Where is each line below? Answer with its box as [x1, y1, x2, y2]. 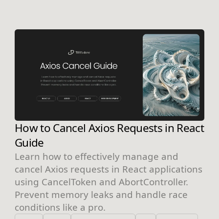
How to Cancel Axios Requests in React [15, 120, 204, 136]
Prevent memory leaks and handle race [15, 188, 188, 201]
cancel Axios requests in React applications [15, 163, 202, 175]
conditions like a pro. [15, 201, 106, 214]
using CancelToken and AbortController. [15, 175, 188, 188]
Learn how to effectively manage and [15, 150, 178, 163]
